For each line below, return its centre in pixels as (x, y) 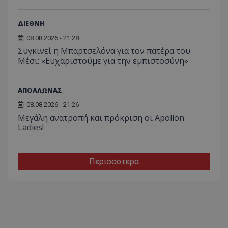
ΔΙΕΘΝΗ (31, 24)
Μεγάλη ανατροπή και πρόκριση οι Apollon (101, 118)
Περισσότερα (114, 162)
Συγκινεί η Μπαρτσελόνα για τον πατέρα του (104, 51)
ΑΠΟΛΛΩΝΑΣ (40, 90)
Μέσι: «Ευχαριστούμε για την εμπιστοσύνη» (103, 61)
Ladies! (31, 127)
